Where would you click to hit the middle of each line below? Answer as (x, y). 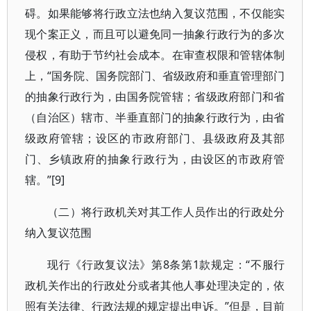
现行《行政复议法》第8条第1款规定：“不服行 (166, 264)
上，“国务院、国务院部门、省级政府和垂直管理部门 (155, 76)
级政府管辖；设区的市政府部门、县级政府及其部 (155, 138)
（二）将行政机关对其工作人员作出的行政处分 (166, 212)
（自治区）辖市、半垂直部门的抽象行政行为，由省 (155, 117)
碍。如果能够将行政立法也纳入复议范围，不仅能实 (155, 13)
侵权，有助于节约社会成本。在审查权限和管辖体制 (155, 55)
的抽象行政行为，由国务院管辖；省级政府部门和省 (155, 96)
